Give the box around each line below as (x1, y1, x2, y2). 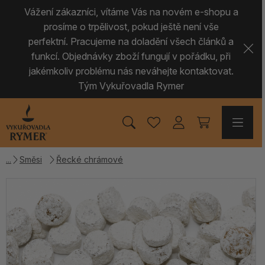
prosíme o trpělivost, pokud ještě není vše (43, 21, 219, 33)
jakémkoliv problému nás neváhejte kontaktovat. (28, 65, 234, 77)
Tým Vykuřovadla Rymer (78, 80, 184, 92)
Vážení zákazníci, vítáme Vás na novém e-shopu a (24, 6, 238, 18)
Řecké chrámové (56, 154, 123, 165)
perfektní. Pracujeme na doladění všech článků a (28, 35, 234, 47)
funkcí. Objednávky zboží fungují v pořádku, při (31, 50, 231, 62)
